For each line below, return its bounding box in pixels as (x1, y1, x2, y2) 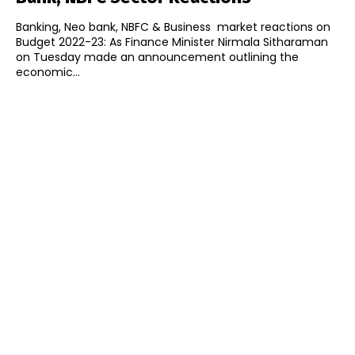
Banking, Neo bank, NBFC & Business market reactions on (16, 19, 330, 36)
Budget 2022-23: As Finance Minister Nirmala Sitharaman (16, 34, 328, 51)
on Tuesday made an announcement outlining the (16, 49, 299, 66)
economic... (16, 64, 80, 81)
